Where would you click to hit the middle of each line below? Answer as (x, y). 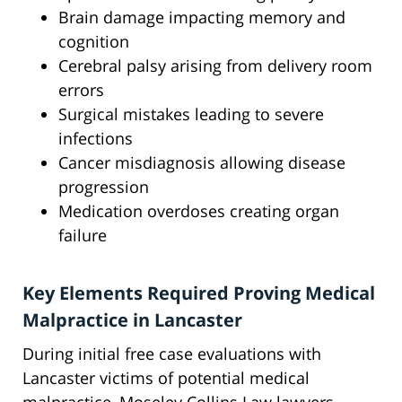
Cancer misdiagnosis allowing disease (202, 163)
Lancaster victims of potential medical (166, 378)
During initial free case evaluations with (172, 354)
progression (104, 187)
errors (81, 90)
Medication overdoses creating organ (199, 211)
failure (83, 236)
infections (96, 139)
